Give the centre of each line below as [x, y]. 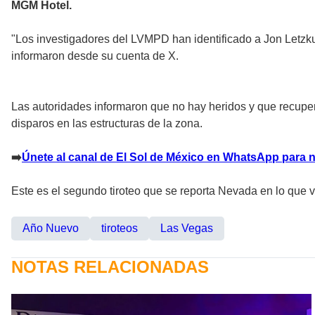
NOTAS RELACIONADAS [110, 267]
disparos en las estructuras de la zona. [107, 124]
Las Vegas [187, 229]
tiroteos [120, 229]
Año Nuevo [51, 229]
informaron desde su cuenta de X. [95, 56]
